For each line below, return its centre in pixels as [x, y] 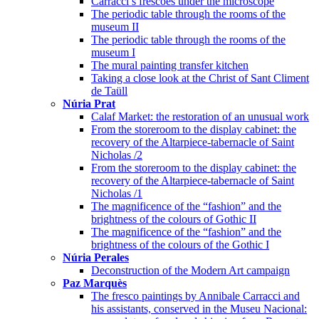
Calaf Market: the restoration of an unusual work [200, 116]
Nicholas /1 [117, 193]
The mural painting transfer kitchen [170, 65]
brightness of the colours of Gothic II [174, 219]
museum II [115, 26]
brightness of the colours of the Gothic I [180, 244]
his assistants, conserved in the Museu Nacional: [199, 308]
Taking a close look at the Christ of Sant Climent [200, 78]
